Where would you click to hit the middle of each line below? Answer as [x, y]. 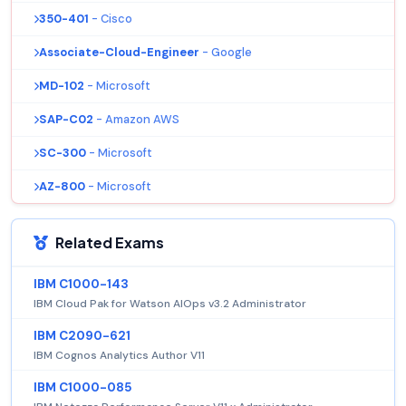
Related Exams [110, 243]
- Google [227, 53]
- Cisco [112, 19]
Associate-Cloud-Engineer [119, 53]
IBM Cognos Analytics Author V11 [119, 356]
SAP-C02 [66, 120]
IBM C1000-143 [81, 285]
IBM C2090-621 [82, 336]
